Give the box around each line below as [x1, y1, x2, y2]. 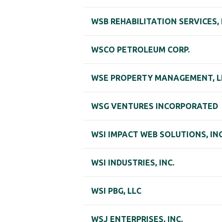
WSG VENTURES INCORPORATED [91, 102, 218, 111]
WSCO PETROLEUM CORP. [91, 45, 190, 55]
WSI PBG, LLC [91, 186, 141, 196]
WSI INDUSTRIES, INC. [91, 158, 174, 167]
